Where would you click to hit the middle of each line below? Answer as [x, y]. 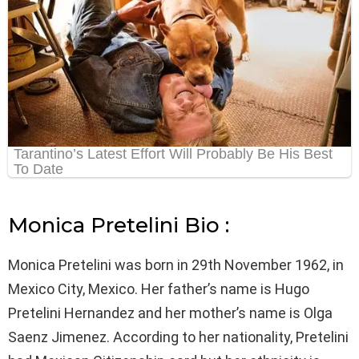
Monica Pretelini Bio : [119, 226]
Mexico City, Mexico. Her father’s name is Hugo [159, 289]
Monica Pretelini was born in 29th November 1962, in [176, 265]
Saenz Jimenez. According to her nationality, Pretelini [178, 337]
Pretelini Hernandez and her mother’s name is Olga [170, 313]
